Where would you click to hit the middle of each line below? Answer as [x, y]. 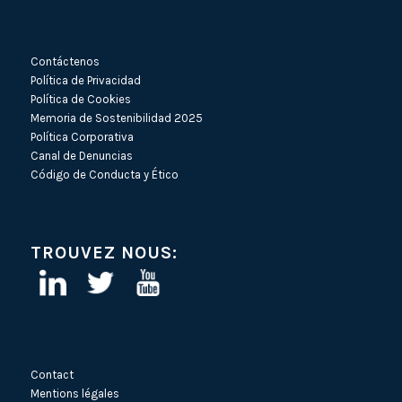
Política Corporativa [82, 136]
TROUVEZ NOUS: [104, 253]
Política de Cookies [80, 99]
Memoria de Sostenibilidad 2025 [116, 118]
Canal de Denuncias [81, 155]
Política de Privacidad [85, 80]
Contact [52, 375]
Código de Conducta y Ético [104, 174]
